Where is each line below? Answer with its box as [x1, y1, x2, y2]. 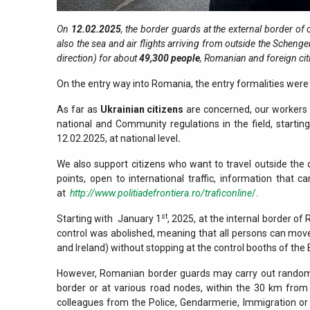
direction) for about [57, 53, 139, 64]
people [171, 53, 200, 64]
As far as [57, 104, 100, 116]
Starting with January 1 [57, 213, 162, 225]
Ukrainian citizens [100, 104, 184, 116]
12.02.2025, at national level [57, 133, 178, 145]
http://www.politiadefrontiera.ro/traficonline [70, 188, 252, 199]
